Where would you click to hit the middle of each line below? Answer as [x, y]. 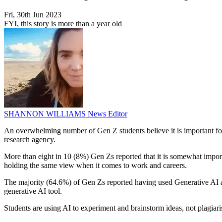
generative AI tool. [33, 191]
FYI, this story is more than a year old [63, 24]
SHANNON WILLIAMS [46, 114]
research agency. [31, 140]
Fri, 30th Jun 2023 [33, 15]
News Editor [108, 114]
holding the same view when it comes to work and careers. [95, 166]
